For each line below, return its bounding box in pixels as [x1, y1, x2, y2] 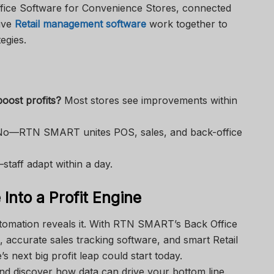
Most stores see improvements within [61, 94, 237, 106]
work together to [146, 18, 228, 31]
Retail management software [15, 18, 146, 31]
